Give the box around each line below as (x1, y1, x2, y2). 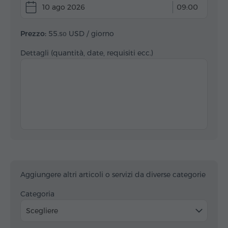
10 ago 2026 (42, 2, 85, 12)
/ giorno (87, 28, 114, 38)
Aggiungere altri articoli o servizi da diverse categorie (20, 169, 206, 179)
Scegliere (26, 206, 58, 215)
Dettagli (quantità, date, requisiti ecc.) (20, 48, 153, 58)
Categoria (20, 189, 54, 198)
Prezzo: (20, 28, 46, 38)
